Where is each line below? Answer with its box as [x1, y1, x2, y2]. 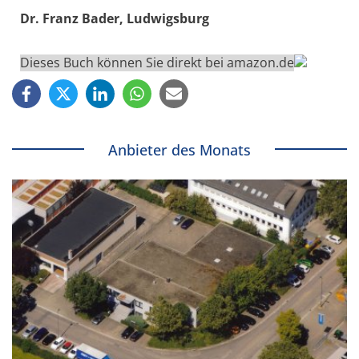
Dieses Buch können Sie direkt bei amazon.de [20, 53, 294, 71]
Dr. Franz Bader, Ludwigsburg [20, 9, 209, 27]
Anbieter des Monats [108, 139, 251, 159]
